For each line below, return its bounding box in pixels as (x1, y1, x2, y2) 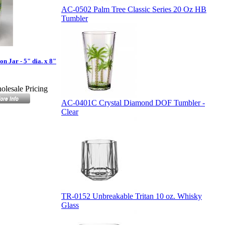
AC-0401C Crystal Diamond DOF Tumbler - (61, 98, 205, 107)
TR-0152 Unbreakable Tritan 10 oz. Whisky (61, 192, 202, 200)
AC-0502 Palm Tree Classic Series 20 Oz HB (61, 5, 206, 14)
